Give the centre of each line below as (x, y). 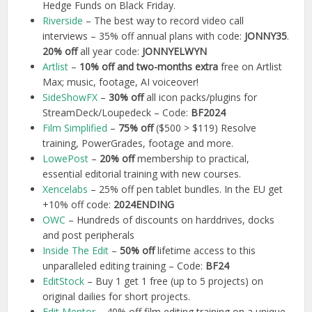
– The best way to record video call (164, 21)
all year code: (110, 52)
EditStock (64, 281)
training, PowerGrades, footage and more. (138, 143)
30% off (126, 97)
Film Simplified (75, 128)
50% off (138, 251)
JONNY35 (266, 36)
